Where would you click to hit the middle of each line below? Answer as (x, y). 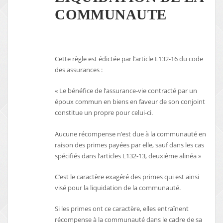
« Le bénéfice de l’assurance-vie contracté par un (126, 91)
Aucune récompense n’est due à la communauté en (131, 134)
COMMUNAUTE (111, 14)
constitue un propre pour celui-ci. (104, 113)
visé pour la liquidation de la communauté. (118, 188)
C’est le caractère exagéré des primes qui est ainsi (127, 177)
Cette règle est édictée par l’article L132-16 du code (129, 59)
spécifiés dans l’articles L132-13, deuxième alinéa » (128, 156)
